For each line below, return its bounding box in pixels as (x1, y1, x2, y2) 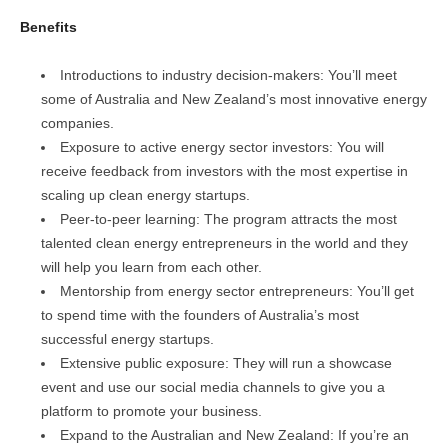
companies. (41, 115, 114, 132)
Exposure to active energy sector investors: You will (60, 139, 384, 156)
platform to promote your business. (41, 403, 262, 420)
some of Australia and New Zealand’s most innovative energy (41, 91, 427, 108)
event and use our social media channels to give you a (41, 379, 385, 396)
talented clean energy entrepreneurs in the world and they (41, 235, 408, 252)
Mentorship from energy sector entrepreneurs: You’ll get (60, 283, 414, 300)
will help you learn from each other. (41, 259, 262, 276)
